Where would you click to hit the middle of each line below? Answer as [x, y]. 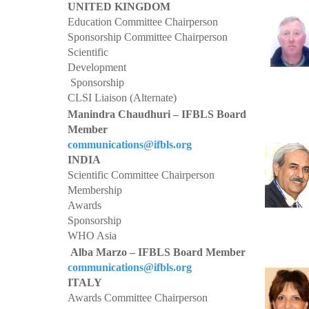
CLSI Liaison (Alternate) [122, 98]
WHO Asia [92, 236]
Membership [95, 190]
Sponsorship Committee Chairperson [148, 37]
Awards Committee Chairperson [138, 298]
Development [97, 67]
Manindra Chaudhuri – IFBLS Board [157, 114]
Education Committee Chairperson [143, 22]
